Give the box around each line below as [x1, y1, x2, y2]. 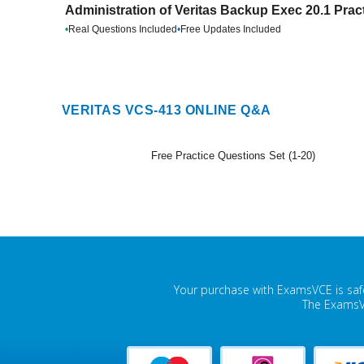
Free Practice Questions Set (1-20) [151, 149, 315, 162]
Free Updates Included [180, 24, 281, 35]
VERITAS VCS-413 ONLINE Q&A [62, 103, 271, 117]
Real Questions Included [68, 24, 177, 35]
